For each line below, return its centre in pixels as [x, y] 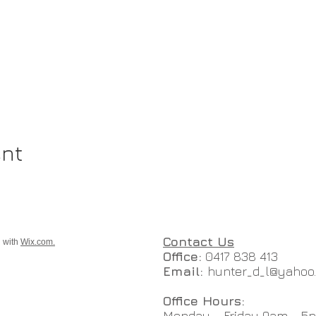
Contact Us [199, 242]
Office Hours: [204, 301]
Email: [185, 271]
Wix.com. [38, 242]
